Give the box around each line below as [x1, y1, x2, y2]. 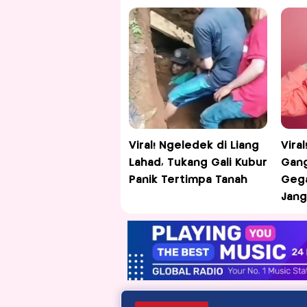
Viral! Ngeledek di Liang [128, 140, 259, 151]
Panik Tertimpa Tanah [128, 175, 247, 186]
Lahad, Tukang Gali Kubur [128, 158, 267, 169]
